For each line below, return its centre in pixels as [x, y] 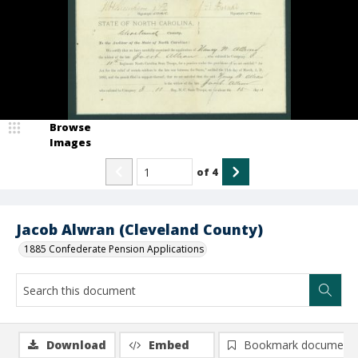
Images [70, 142]
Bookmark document [299, 345]
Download [76, 345]
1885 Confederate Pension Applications [114, 249]
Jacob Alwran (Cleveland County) [139, 229]
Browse [70, 127]
